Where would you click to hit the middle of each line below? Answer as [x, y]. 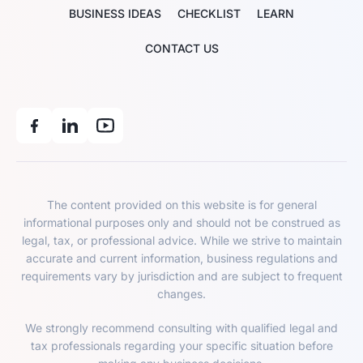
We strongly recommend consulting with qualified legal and [181, 328]
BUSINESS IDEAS [115, 13]
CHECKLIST [209, 13]
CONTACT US [181, 48]
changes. [181, 294]
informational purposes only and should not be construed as [181, 222]
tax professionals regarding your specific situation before [181, 346]
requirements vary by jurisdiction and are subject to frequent [181, 276]
